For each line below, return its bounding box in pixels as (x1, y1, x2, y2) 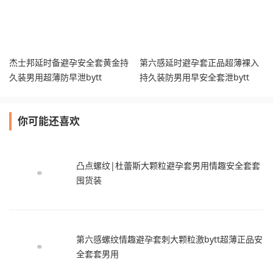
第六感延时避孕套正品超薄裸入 (140, 57, 259, 69)
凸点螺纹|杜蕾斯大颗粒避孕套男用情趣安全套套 (76, 160, 260, 172)
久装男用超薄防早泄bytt (9, 71, 102, 83)
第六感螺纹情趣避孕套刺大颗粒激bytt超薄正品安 (76, 233, 263, 246)
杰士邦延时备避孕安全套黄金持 (9, 57, 129, 69)
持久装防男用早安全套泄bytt (140, 71, 249, 83)
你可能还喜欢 (18, 114, 80, 129)
